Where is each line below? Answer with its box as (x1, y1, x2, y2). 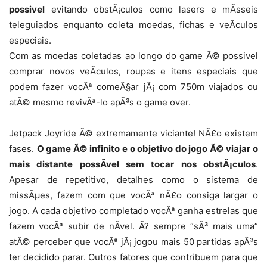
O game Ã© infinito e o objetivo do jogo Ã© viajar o (36, 143, 259, 155)
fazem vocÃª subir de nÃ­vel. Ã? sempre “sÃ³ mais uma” (9, 221, 258, 232)
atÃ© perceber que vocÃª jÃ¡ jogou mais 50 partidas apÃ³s (9, 236, 258, 248)
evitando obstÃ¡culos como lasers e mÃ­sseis (45, 4, 258, 15)
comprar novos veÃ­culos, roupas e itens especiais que (9, 66, 258, 77)
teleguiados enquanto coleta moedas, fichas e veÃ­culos (9, 19, 258, 31)
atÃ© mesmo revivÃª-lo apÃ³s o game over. (9, 97, 191, 108)
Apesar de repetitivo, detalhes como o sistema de (9, 174, 258, 186)
